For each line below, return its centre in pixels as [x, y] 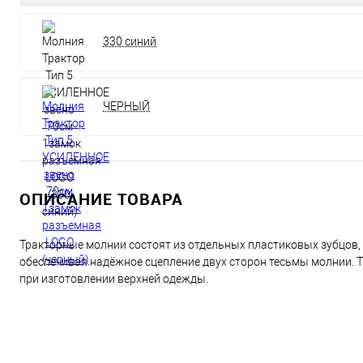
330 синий [130, 41]
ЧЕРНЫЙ [126, 106]
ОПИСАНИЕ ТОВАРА [101, 199]
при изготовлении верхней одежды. [114, 279]
